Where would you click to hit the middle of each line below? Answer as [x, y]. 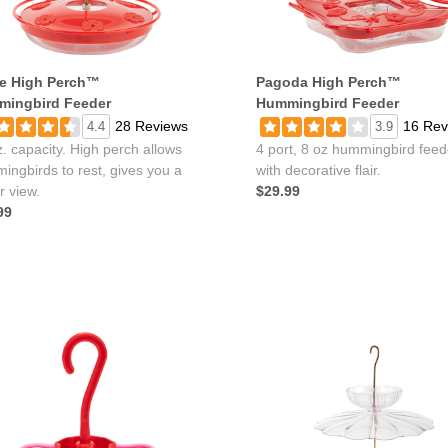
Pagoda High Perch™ [328, 82]
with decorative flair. [318, 170]
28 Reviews [151, 126]
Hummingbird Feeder [327, 103]
